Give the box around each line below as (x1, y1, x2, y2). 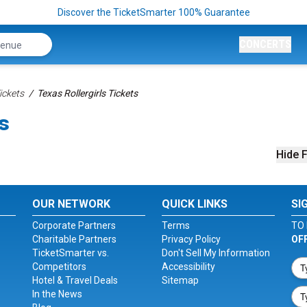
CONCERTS (239, 38, 291, 51)
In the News (32, 288, 83, 299)
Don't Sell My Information (161, 247, 270, 258)
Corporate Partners (32, 220, 116, 231)
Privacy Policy (161, 234, 221, 245)
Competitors (32, 261, 87, 272)
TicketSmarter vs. (32, 247, 110, 258)
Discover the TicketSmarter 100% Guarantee (57, 7, 250, 18)
